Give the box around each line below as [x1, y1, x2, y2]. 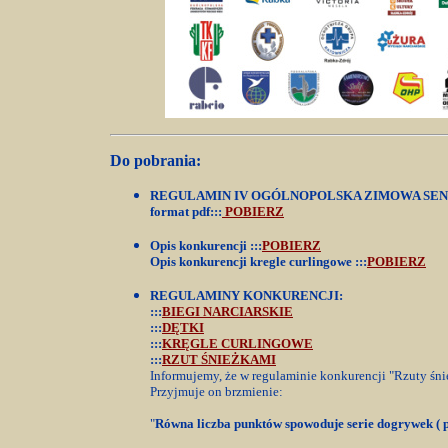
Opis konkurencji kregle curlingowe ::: [150, 254, 367, 269]
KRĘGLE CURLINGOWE [162, 336, 313, 351]
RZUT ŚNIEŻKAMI [162, 352, 276, 367]
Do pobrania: [110, 152, 201, 169]
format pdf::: [150, 204, 222, 219]
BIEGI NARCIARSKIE [162, 304, 293, 319]
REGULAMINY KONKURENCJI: [150, 288, 343, 303]
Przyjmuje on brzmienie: [150, 384, 283, 399]
